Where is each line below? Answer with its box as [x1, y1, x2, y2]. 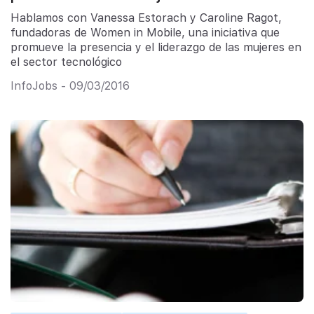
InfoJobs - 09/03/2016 [11, 79, 130, 93]
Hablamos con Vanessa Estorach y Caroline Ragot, [11, 11, 282, 25]
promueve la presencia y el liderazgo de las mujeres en [11, 40, 301, 54]
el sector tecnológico [11, 55, 122, 69]
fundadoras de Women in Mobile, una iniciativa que [11, 25, 280, 39]
